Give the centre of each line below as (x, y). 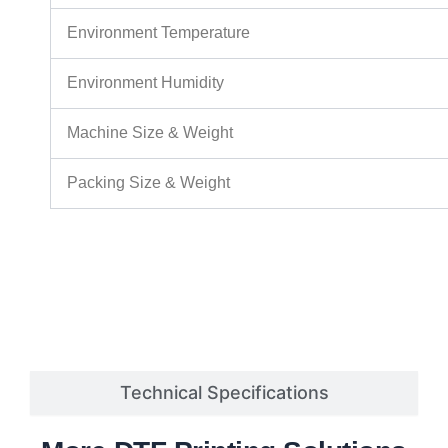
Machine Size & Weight (150, 133)
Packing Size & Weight (148, 183)
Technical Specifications (224, 393)
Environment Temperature (158, 33)
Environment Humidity (145, 83)
